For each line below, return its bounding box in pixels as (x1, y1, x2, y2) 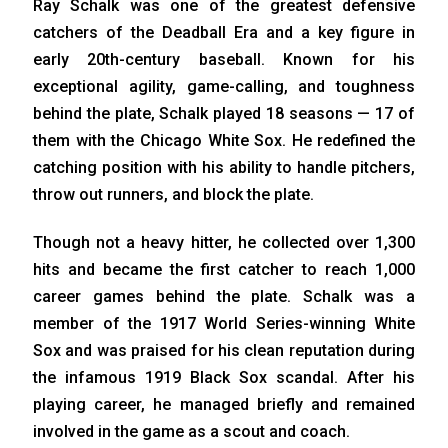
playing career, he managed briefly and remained (33, 395, 415, 415)
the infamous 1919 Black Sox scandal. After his (33, 368, 415, 388)
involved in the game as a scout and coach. (33, 422, 350, 442)
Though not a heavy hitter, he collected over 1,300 (33, 233, 415, 253)
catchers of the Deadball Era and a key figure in (33, 23, 415, 43)
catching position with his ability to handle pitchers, (33, 158, 415, 178)
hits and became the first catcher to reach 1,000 (33, 260, 415, 280)
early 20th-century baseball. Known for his (33, 50, 415, 70)
